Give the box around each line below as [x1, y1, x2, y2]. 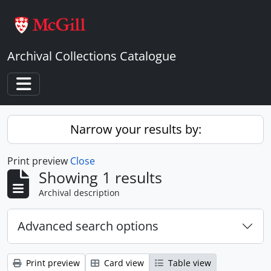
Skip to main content [5, 3, 88, 15]
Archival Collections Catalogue [7, 48, 176, 64]
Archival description [39, 187, 120, 198]
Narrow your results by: [70, 121, 201, 137]
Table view [166, 257, 211, 269]
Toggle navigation [23, 90, 121, 106]
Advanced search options [18, 218, 158, 234]
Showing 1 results [39, 167, 162, 188]
